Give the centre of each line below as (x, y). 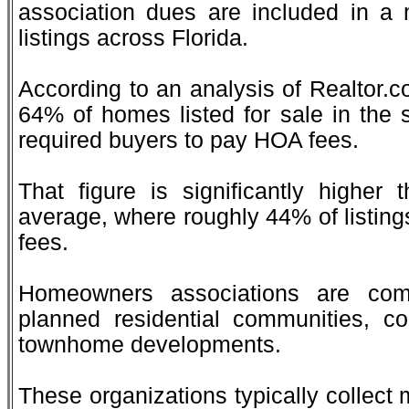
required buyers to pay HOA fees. (189, 140)
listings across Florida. (133, 38)
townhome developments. (150, 345)
